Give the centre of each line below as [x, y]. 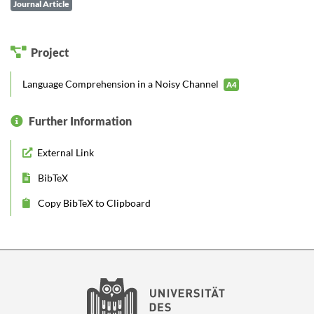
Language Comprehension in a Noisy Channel [122, 84]
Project [52, 52]
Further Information [80, 121]
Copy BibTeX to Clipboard [93, 203]
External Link [64, 152]
